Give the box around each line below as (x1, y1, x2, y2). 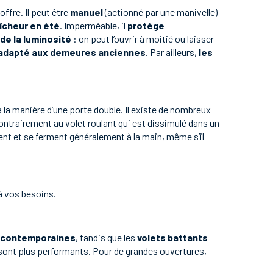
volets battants (137, 232, 208, 243)
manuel (70, 6, 103, 18)
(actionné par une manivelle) (103, 6, 218, 18)
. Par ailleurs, (146, 46, 199, 58)
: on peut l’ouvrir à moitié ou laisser (71, 33, 214, 44)
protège (127, 19, 165, 31)
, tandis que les (76, 232, 137, 243)
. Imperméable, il (60, 19, 127, 31)
